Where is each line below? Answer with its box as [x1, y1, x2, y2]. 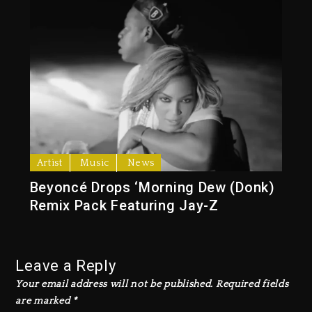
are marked [15, 295, 73, 307]
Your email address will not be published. [15, 279, 214, 290]
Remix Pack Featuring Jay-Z [29, 197, 219, 214]
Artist [36, 157, 63, 169]
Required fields [215, 279, 289, 290]
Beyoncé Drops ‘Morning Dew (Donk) [29, 179, 275, 196]
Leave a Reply [15, 257, 116, 275]
